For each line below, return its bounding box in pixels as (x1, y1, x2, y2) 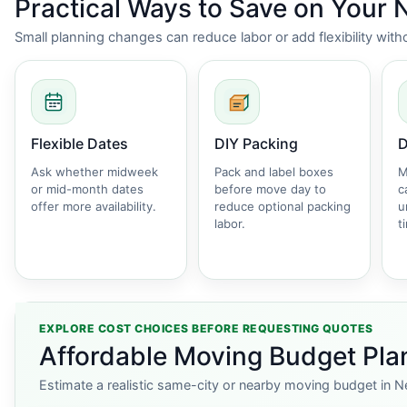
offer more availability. (31, 199, 156, 213)
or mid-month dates (31, 182, 144, 196)
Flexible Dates (31, 134, 128, 153)
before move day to (214, 182, 326, 196)
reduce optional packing (214, 199, 351, 213)
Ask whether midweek (31, 164, 158, 179)
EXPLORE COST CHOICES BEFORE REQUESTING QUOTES (39, 322, 373, 335)
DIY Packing (214, 134, 298, 153)
